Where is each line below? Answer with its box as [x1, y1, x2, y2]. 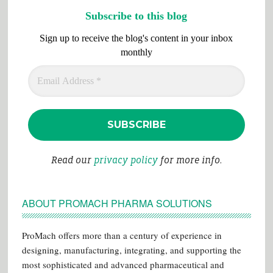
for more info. [157, 155, 222, 166]
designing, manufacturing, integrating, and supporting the [21, 244, 241, 257]
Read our [51, 155, 94, 166]
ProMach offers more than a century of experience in [21, 229, 222, 242]
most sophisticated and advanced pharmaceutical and [21, 258, 224, 271]
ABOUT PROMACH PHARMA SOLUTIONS [21, 196, 212, 211]
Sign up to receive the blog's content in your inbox [40, 33, 233, 44]
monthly [120, 47, 152, 58]
